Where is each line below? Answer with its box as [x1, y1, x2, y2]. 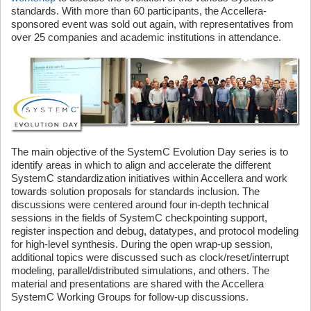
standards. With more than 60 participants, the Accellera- [11, 4, 267, 17]
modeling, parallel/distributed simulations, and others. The [11, 264, 269, 276]
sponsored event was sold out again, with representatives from [11, 17, 294, 30]
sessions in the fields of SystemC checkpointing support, [11, 211, 267, 224]
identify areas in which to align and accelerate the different [11, 158, 271, 171]
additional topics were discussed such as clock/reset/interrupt [11, 251, 289, 263]
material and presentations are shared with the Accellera [11, 277, 264, 289]
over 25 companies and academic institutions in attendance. [11, 31, 281, 43]
